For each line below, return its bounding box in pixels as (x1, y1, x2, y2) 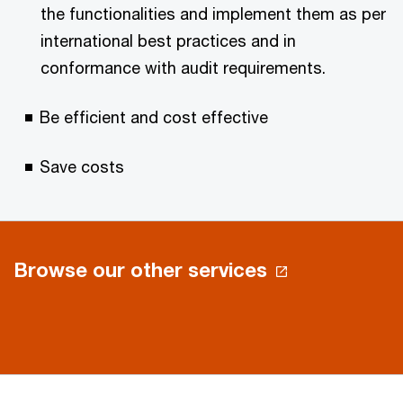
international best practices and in (40, 30, 296, 50)
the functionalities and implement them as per (40, 3, 386, 23)
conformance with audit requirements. (40, 57, 326, 77)
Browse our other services (13, 257, 267, 282)
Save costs (40, 156, 124, 176)
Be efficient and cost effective (40, 106, 268, 127)
